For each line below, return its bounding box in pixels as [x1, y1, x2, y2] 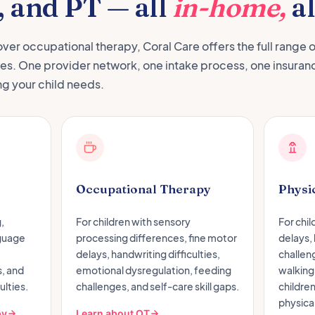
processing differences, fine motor [75, 231, 237, 244]
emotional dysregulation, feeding [75, 263, 231, 276]
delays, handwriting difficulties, [75, 247, 220, 260]
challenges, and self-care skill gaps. [75, 279, 239, 292]
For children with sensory [75, 214, 191, 228]
